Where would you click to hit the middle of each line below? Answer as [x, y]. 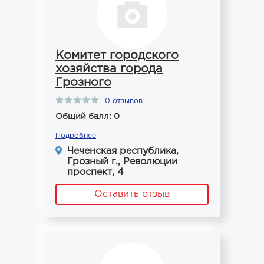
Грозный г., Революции [122, 162]
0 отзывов [124, 101]
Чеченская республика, [123, 151]
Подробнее [76, 136]
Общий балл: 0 [88, 117]
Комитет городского [117, 55]
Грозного [83, 82]
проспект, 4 [95, 172]
